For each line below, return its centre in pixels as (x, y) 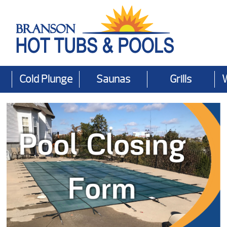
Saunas (113, 79)
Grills (181, 79)
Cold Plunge (46, 79)
